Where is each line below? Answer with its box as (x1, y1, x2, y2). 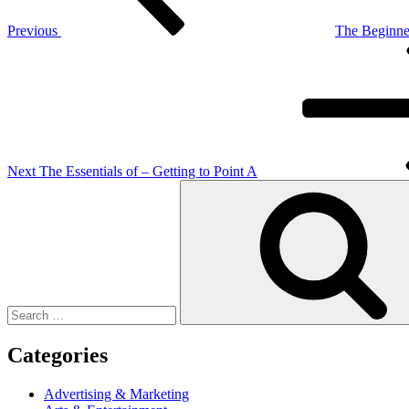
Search (6, 178, 46, 194)
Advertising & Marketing (44, 385, 189, 402)
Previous (7, 22, 58, 38)
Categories (7, 342, 108, 367)
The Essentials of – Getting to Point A (39, 163, 257, 179)
